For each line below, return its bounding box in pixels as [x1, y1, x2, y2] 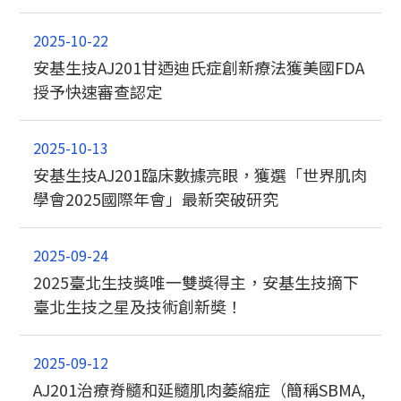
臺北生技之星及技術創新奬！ [33, 294, 243, 319]
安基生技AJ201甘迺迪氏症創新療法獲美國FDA [33, 55, 365, 80]
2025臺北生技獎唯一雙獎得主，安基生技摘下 [33, 270, 360, 294]
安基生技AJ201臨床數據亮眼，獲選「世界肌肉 [33, 163, 368, 187]
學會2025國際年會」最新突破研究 [33, 187, 279, 211]
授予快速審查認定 [33, 80, 163, 104]
